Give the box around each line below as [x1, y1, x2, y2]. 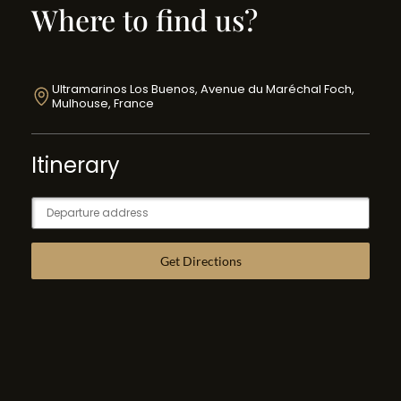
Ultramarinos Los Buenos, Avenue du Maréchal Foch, [52, 80, 355, 98]
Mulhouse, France [52, 94, 155, 112]
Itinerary [31, 149, 120, 180]
